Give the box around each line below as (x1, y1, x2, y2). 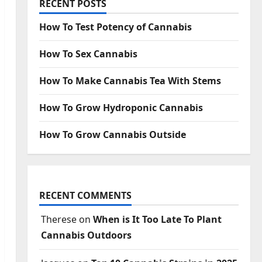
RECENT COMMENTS (39, 189, 132, 202)
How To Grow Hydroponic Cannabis (39, 101, 203, 115)
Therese (40, 213, 77, 226)
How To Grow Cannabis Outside (39, 128, 186, 142)
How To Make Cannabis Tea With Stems (39, 74, 221, 88)
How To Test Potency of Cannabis (39, 20, 192, 34)
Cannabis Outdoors (40, 229, 132, 242)
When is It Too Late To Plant (92, 213, 222, 226)
